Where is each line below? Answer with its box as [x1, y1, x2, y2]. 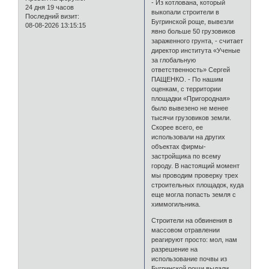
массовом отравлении [151, 226, 220, 234]
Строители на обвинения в [151, 217, 233, 225]
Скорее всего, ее [151, 124, 204, 131]
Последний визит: [25, 13, 79, 20]
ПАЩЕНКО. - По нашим [151, 76, 224, 83]
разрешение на [151, 246, 198, 253]
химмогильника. [151, 201, 201, 208]
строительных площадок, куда [151, 181, 244, 189]
